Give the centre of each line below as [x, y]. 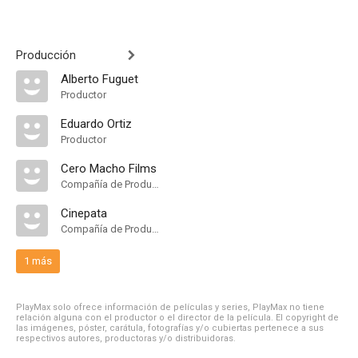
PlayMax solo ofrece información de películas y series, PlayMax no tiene [170, 307]
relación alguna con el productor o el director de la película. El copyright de [177, 318]
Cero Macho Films [109, 169]
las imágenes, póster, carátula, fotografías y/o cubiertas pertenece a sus [170, 328]
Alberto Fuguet [99, 79]
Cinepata [84, 213]
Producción [46, 55]
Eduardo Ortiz [96, 124]
